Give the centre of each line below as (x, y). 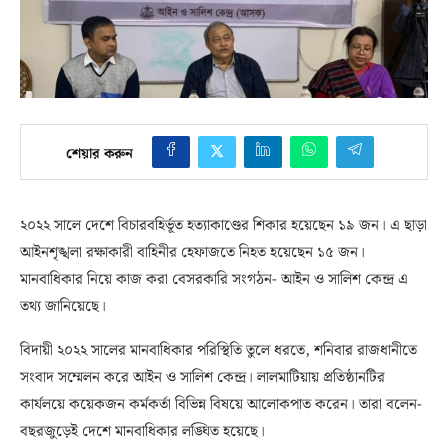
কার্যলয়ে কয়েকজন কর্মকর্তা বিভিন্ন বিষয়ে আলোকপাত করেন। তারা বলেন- (221, 405)
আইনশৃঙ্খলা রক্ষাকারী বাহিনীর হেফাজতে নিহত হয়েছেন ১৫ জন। (192, 253)
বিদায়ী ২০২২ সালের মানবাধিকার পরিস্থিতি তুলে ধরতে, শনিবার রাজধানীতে (218, 351)
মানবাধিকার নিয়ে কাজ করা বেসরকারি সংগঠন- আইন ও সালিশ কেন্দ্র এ (214, 280)
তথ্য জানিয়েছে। (63, 307)
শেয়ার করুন (99, 154)
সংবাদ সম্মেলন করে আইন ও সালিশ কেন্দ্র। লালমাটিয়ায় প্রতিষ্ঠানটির (202, 378)
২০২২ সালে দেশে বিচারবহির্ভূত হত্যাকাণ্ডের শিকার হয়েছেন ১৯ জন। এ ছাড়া (223, 226)
